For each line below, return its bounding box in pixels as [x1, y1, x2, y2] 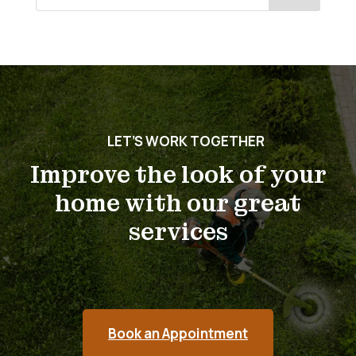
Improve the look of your [29, 160, 327, 191]
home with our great [55, 188, 301, 219]
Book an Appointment [108, 324, 248, 343]
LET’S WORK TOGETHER [107, 132, 265, 151]
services [128, 217, 228, 248]
